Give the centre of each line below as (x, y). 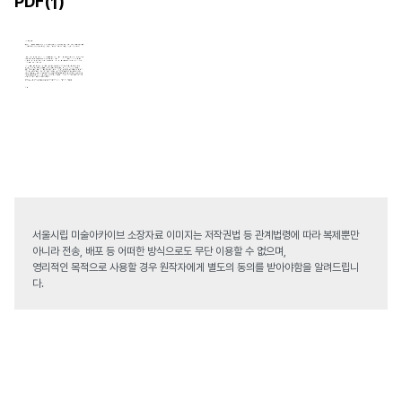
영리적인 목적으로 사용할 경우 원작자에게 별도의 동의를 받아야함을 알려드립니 (196, 268)
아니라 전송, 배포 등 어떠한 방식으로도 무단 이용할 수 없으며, (159, 252)
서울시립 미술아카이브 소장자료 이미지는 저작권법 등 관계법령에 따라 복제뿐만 (196, 236)
